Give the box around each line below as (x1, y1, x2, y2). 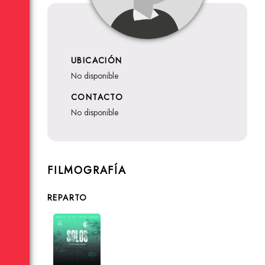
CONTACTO (71, 91, 124, 103)
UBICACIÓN (71, 54, 122, 66)
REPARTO (47, 192, 88, 203)
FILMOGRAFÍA (47, 163, 127, 178)
